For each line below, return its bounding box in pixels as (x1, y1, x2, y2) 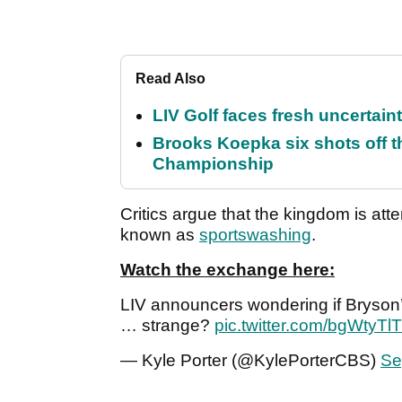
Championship (153, 153, 274, 173)
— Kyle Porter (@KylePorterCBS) (120, 350, 380, 370)
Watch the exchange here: (120, 259, 335, 279)
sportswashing (199, 224, 311, 244)
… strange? (120, 315, 214, 335)
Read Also (135, 70, 205, 86)
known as (120, 224, 199, 244)
